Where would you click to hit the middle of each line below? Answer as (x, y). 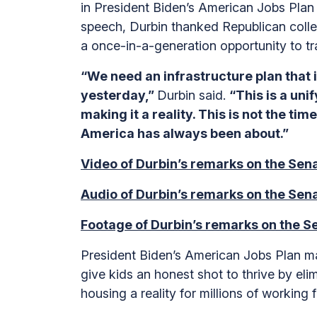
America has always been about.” (185, 133)
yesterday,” (119, 95)
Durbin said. (193, 95)
